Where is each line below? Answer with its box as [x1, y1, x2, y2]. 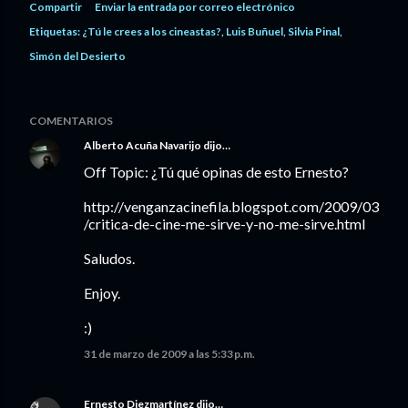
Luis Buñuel [226, 25, 283, 38]
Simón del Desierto [29, 49, 126, 63]
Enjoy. [84, 284, 120, 301]
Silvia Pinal [288, 25, 340, 38]
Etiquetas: [29, 25, 80, 38]
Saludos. [84, 250, 135, 267]
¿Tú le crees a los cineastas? [82, 25, 221, 38]
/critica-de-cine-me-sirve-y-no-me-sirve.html [84, 215, 365, 232]
